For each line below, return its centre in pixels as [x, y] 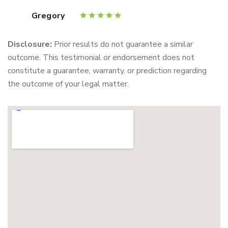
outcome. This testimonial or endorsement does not [101, 58]
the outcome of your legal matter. [68, 84]
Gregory [48, 16]
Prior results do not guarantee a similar [123, 44]
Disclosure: [31, 44]
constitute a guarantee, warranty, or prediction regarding [107, 71]
